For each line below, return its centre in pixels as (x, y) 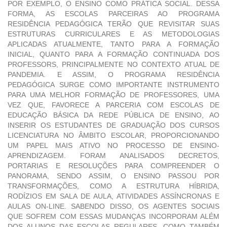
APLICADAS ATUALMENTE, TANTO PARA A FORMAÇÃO (113, 44)
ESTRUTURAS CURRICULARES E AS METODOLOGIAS (113, 34)
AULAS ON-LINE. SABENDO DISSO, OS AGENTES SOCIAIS (113, 206)
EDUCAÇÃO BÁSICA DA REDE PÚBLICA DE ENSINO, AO (113, 115)
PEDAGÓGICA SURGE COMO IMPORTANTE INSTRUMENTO (113, 85)
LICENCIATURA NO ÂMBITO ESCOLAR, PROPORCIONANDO (113, 136)
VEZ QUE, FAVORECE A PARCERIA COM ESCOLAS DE (113, 105)
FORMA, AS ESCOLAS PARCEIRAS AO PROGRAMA (113, 14)
